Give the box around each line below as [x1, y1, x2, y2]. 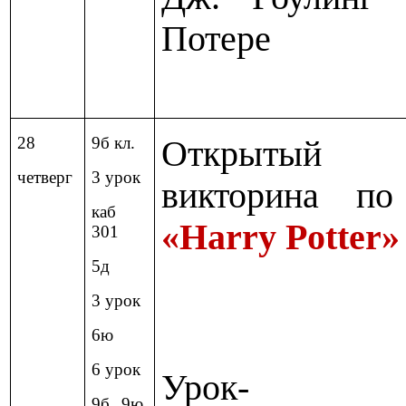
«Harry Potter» [161, 217, 401, 258]
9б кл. [92, 133, 136, 153]
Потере [161, 19, 272, 60]
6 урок [92, 360, 141, 380]
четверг [17, 168, 73, 188]
